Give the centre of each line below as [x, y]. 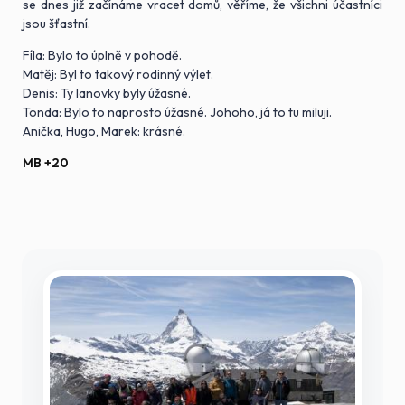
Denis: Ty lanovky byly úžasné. [107, 93]
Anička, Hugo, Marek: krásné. [104, 131]
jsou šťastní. [57, 23]
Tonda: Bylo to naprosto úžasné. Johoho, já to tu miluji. [178, 112]
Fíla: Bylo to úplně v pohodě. [103, 55]
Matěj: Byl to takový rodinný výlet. [118, 74]
